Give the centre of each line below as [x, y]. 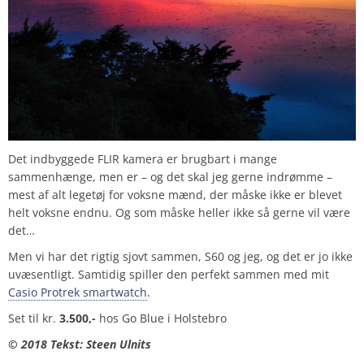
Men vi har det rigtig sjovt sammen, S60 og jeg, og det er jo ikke [180, 257]
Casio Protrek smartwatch [78, 292]
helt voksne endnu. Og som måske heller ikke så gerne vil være [179, 213]
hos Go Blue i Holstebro [161, 318]
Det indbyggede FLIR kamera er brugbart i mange [143, 159]
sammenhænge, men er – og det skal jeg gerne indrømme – [170, 177]
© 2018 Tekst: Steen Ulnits [80, 344]
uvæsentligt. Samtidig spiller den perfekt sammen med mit [169, 275]
